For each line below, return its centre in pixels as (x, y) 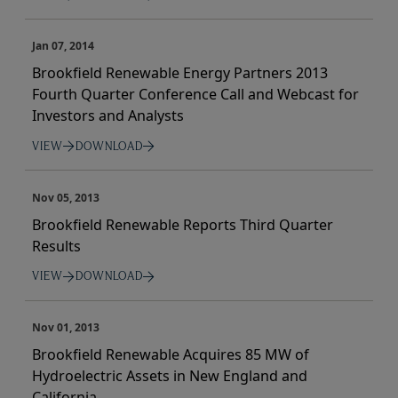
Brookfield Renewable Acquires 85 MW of (171, 355)
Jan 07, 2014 (63, 46)
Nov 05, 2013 (66, 197)
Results (56, 246)
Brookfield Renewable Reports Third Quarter (183, 224)
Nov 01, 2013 (66, 328)
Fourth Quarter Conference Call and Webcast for (195, 95)
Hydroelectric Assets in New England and (170, 376)
